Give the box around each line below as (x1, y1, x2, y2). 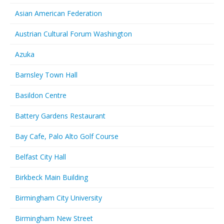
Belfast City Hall (15, 152, 66, 161)
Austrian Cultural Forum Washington (15, 29, 132, 38)
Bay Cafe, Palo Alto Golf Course (15, 131, 118, 141)
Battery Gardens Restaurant (15, 111, 105, 120)
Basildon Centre (15, 90, 66, 100)
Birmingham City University (15, 193, 102, 202)
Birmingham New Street (15, 213, 93, 223)
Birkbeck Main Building (15, 172, 88, 182)
